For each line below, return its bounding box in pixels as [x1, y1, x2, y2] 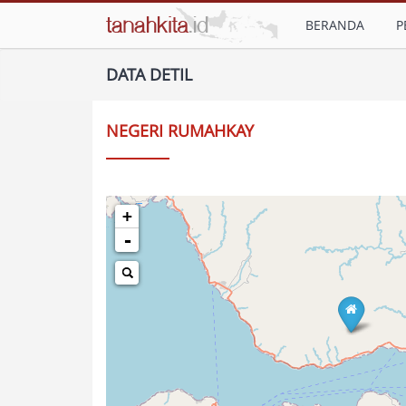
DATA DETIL [106, 63, 192, 85]
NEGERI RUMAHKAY [106, 120, 254, 141]
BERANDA [305, 16, 364, 34]
